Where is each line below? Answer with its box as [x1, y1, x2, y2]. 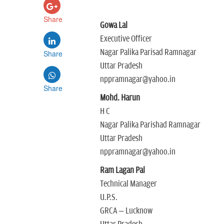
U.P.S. [99, 192, 117, 202]
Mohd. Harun [99, 93, 140, 103]
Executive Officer [99, 34, 152, 44]
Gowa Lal [99, 20, 127, 30]
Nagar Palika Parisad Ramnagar [99, 47, 196, 57]
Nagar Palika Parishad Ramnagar [99, 120, 200, 130]
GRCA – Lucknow [99, 206, 152, 216]
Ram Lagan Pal [99, 165, 145, 175]
